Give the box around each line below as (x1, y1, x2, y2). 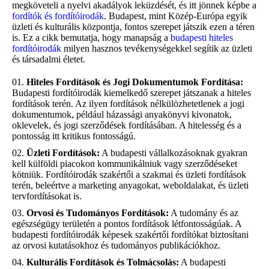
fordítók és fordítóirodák (12, 10, 104, 21)
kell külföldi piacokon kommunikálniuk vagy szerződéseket (12, 158, 237, 169)
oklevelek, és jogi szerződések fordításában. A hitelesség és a (12, 119, 241, 130)
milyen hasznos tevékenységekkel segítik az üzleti (61, 43, 252, 53)
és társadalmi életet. (12, 53, 85, 64)
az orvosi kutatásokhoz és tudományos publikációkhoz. (12, 240, 220, 250)
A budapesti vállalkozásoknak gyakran (100, 147, 247, 158)
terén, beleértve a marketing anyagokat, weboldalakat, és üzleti (12, 180, 249, 190)
